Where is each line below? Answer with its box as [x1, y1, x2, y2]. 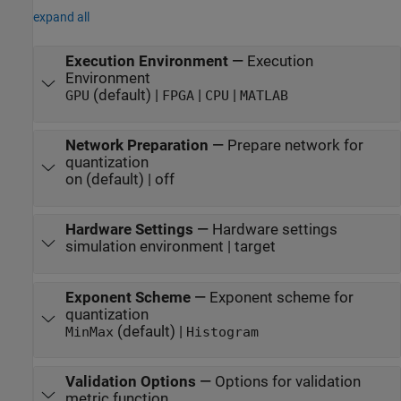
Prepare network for [226, 137, 363, 155]
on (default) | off [64, 171, 175, 189]
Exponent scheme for [209, 288, 354, 306]
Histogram [185, 324, 259, 339]
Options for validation [214, 372, 361, 390]
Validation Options [64, 372, 196, 390]
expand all [33, 10, 90, 25]
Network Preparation [64, 137, 209, 155]
